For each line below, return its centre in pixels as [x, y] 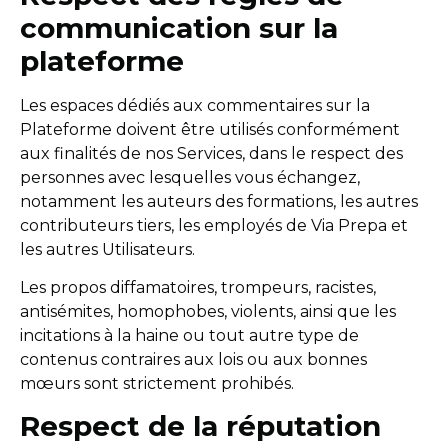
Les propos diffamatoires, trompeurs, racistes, [198, 287]
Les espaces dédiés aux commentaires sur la [195, 105]
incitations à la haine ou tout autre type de [189, 335]
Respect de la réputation [200, 426]
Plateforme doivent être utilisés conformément [210, 129]
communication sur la [179, 27]
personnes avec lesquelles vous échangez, [190, 177]
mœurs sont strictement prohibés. [157, 383]
